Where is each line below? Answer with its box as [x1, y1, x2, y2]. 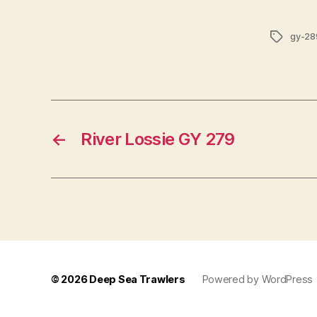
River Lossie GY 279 [81, 129, 235, 150]
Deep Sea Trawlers [89, 273, 185, 286]
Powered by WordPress [202, 273, 313, 286]
